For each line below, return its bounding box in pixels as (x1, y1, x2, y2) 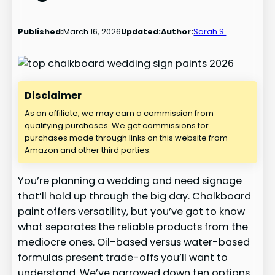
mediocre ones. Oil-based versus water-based (18, 235, 250, 250)
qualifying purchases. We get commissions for (25, 120, 209, 132)
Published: (18, 26, 64, 38)
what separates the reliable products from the (18, 220, 249, 234)
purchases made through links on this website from (25, 132, 228, 144)
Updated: (121, 26, 161, 38)
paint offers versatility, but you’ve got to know (18, 204, 246, 219)
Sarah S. (193, 26, 227, 38)
